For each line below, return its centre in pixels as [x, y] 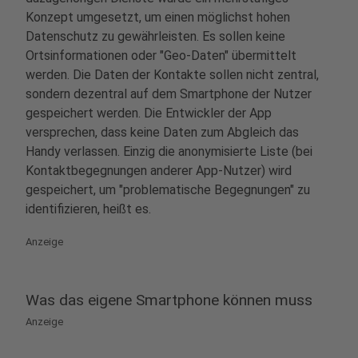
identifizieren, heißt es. [88, 209]
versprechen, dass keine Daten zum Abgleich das [162, 132]
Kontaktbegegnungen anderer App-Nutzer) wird [159, 171]
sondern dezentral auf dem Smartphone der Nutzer [169, 94]
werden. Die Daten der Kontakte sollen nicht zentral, [172, 75]
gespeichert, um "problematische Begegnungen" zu [168, 190]
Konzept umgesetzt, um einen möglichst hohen [158, 17]
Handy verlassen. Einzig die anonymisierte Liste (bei [169, 151]
